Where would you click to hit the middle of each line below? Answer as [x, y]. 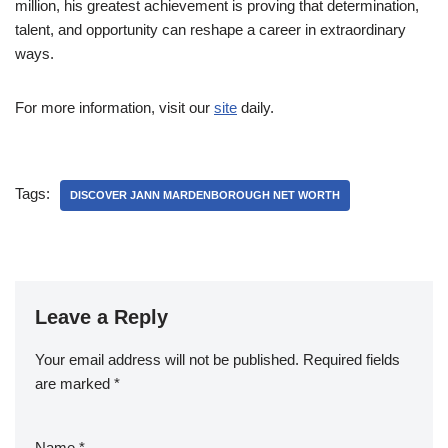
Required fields [351, 359]
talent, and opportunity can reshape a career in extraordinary [210, 29]
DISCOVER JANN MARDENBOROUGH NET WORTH [205, 194]
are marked [74, 383]
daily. [255, 107]
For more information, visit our [114, 107]
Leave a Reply [101, 316]
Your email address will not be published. [167, 359]
